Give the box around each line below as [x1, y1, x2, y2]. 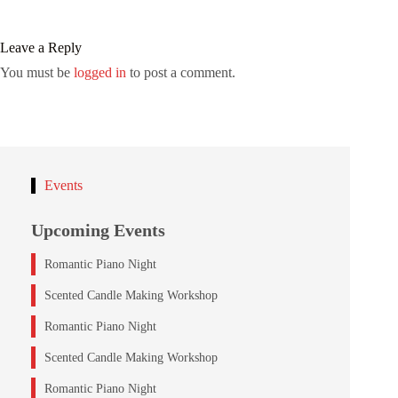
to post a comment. [126, 65, 235, 81]
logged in [74, 65, 126, 81]
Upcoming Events [31, 219, 165, 240]
